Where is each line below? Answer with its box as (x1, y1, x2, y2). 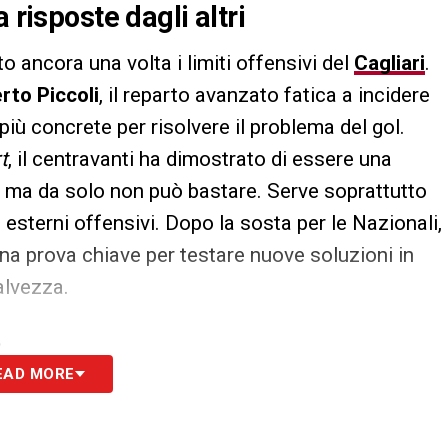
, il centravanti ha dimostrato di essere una (8, 147, 392, 172)
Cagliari (354, 51, 425, 76)
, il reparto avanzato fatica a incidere (99, 83, 430, 108)
